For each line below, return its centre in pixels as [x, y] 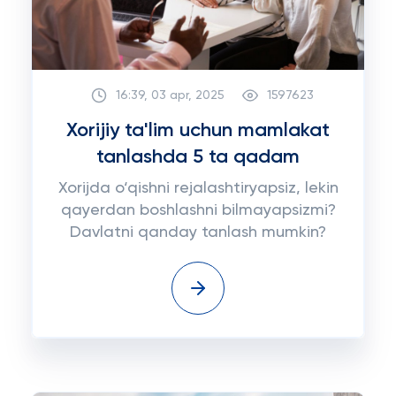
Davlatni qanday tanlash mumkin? [198, 232]
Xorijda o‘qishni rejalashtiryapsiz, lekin [198, 188]
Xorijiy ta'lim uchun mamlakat [198, 131]
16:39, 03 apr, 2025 [170, 95]
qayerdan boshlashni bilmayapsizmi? [198, 210]
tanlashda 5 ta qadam [198, 157]
